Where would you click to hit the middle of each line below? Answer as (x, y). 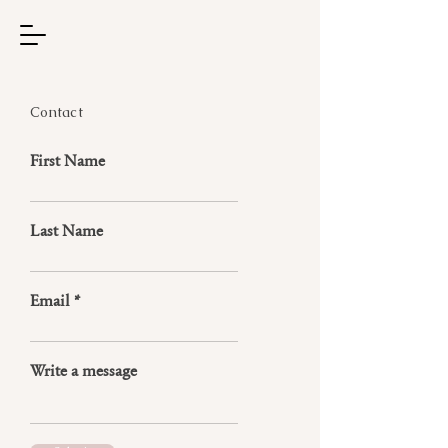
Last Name (66, 229)
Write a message (83, 369)
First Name (67, 159)
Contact (56, 112)
